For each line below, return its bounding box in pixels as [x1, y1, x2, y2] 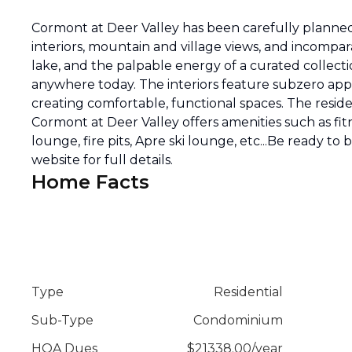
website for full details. [31, 152, 173, 167]
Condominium [193, 313, 283, 328]
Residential [214, 284, 283, 299]
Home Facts [31, 170, 149, 193]
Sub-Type [31, 313, 93, 328]
